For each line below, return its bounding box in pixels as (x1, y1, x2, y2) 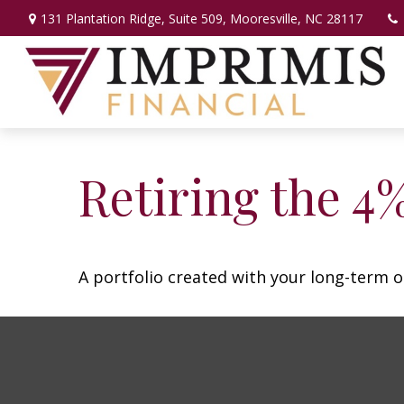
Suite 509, (168, 9, 226, 27)
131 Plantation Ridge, (40, 9, 169, 27)
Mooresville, (229, 9, 301, 27)
